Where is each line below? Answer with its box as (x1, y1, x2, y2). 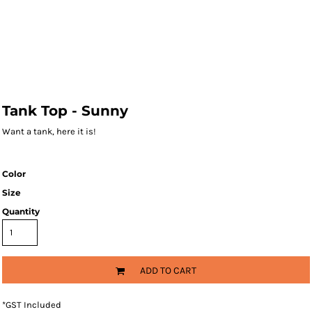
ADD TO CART (140, 265, 196, 277)
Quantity (2, 206, 40, 217)
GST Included (6, 299, 61, 310)
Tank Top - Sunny (2, 102, 128, 119)
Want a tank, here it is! (2, 126, 96, 136)
